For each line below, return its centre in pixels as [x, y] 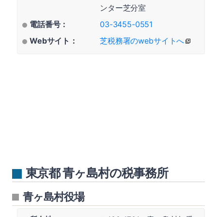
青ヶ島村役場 [54, 197]
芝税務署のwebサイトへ [142, 41]
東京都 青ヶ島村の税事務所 [97, 173]
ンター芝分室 [123, 8]
